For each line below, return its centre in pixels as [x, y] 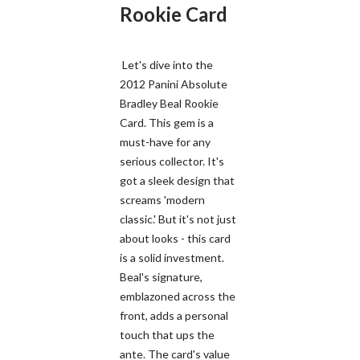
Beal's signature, [161, 276]
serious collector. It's [172, 161]
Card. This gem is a [167, 122]
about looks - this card [175, 238]
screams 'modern [162, 199]
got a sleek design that [177, 180]
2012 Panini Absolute [174, 84]
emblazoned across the [178, 296]
